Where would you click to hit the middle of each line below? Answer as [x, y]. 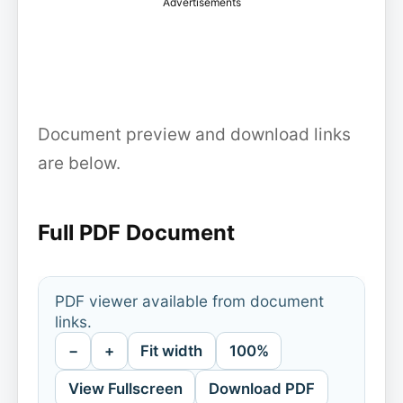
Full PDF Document [136, 232]
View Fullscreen [125, 388]
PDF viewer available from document [189, 301]
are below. [79, 163]
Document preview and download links [194, 134]
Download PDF [261, 388]
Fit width [172, 351]
